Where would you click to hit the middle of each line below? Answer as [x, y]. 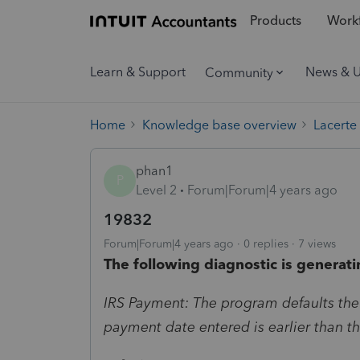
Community [239, 72]
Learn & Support [138, 72]
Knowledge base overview [219, 125]
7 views [317, 243]
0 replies [266, 243]
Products [275, 21]
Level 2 [156, 190]
